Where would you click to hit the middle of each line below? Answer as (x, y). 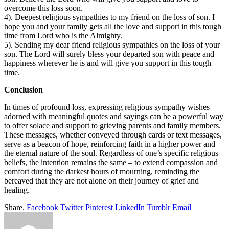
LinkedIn (130, 207)
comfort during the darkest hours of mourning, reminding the (102, 171)
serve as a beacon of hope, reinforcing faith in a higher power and (110, 144)
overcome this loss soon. (43, 8)
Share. (14, 207)
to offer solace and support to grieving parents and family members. (112, 125)
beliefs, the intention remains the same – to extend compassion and (111, 162)
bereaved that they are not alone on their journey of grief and (101, 180)
